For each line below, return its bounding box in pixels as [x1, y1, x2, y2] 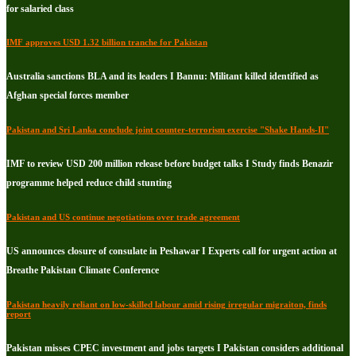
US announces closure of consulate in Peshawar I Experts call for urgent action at [6, 246, 337, 257]
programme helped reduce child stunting [6, 177, 172, 189]
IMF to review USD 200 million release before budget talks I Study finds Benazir [6, 158, 333, 170]
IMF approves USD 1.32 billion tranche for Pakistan [6, 37, 207, 48]
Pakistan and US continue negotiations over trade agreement [6, 212, 240, 222]
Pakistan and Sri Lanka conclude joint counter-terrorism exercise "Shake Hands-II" [6, 125, 329, 135]
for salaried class [6, 2, 74, 14]
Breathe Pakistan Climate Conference [6, 265, 159, 277]
